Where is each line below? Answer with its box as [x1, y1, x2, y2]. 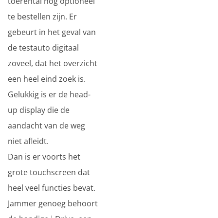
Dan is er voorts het [8, 151, 80, 162]
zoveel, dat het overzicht [8, 58, 97, 69]
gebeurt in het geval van [8, 27, 96, 37]
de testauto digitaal [8, 42, 79, 53]
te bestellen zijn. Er [8, 11, 77, 22]
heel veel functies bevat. [8, 182, 95, 193]
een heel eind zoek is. [8, 73, 86, 84]
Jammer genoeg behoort [8, 198, 98, 209]
